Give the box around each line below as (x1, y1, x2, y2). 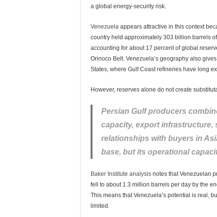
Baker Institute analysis (91, 170, 151, 177)
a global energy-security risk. (91, 3, 168, 10)
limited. (91, 202, 111, 209)
